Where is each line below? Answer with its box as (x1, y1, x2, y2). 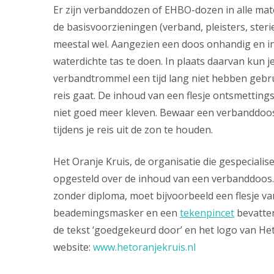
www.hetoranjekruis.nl (93, 240, 196, 254)
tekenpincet (180, 206, 234, 220)
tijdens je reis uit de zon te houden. (53, 123, 213, 136)
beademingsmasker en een (53, 206, 180, 220)
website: (53, 240, 93, 254)
